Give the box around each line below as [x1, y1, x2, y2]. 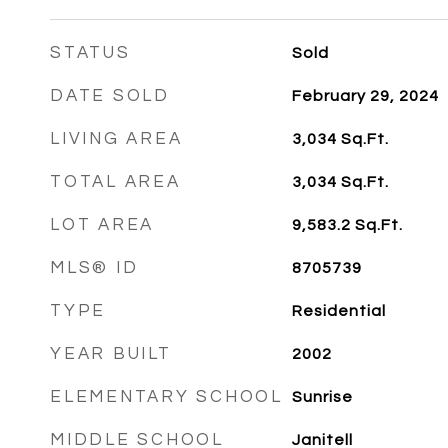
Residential [291, 303, 386, 319]
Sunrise [291, 389, 353, 405]
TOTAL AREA [50, 173, 181, 191]
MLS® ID [50, 259, 139, 277]
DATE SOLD [50, 87, 170, 105]
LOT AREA [50, 216, 154, 234]
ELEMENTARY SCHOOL [50, 388, 283, 406]
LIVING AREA [50, 130, 183, 148]
